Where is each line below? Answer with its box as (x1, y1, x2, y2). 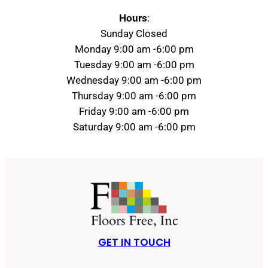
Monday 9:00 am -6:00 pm (74, 42, 194, 55)
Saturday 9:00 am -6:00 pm (72, 120, 196, 133)
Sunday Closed (100, 27, 167, 39)
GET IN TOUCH (98, 234, 170, 249)
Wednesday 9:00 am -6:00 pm (66, 74, 202, 86)
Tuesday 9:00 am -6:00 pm (74, 58, 194, 71)
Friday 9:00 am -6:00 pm (79, 105, 189, 117)
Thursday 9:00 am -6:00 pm (72, 89, 196, 102)
